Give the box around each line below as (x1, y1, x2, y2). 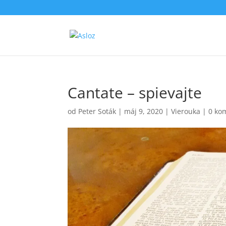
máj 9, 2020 (124, 106, 163, 116)
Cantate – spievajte (68, 82, 202, 103)
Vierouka (171, 106, 201, 116)
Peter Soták (78, 106, 117, 116)
